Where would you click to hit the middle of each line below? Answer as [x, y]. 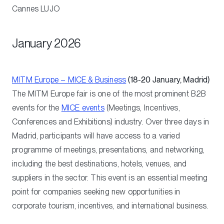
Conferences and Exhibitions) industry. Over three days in [111, 121]
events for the [37, 107]
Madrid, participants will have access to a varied [96, 135]
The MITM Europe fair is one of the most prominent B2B [109, 93]
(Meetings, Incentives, [142, 107]
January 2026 [47, 43]
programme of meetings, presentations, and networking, [108, 149]
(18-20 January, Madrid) [169, 79]
